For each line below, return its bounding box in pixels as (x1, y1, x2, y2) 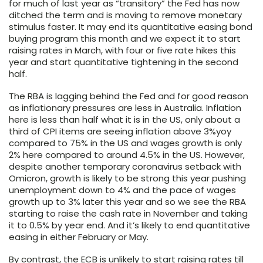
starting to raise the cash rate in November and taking (9, 207, 248, 220)
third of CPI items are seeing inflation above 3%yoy (9, 125, 231, 138)
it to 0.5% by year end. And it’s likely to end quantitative (9, 219, 250, 232)
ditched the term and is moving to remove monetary (9, 9, 242, 22)
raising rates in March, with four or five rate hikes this (9, 44, 236, 57)
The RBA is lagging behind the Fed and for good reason (9, 90, 248, 103)
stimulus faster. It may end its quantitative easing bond (9, 21, 252, 33)
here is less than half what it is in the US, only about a (9, 113, 240, 126)
